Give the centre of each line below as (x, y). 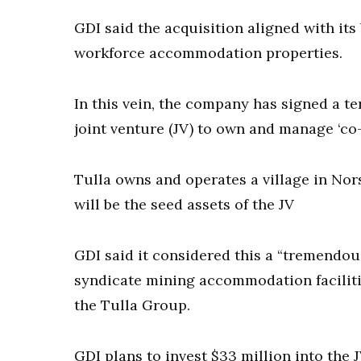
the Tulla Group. (132, 305)
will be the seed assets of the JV (184, 204)
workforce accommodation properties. (208, 52)
